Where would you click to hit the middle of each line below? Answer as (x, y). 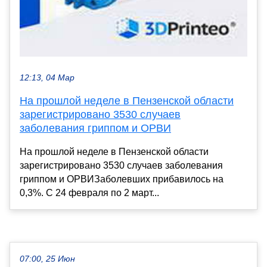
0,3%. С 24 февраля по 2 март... (89, 193)
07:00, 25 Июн (47, 259)
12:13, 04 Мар (47, 77)
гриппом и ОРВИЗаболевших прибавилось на (122, 179)
